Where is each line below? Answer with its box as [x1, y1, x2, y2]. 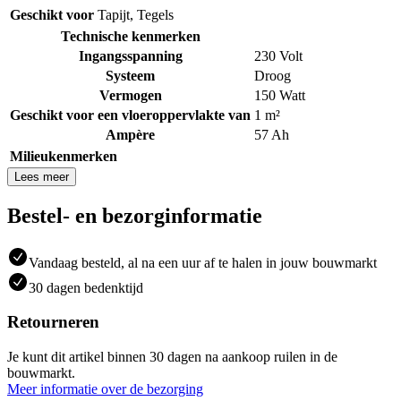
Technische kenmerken [60, 28, 200, 44]
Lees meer [14, 169, 69, 183]
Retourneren [7, 312, 99, 332]
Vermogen [98, 87, 162, 103]
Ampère [106, 126, 155, 142]
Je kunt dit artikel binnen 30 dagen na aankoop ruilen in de [7, 349, 337, 365]
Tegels [137, 6, 174, 22]
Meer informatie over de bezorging [7, 381, 203, 397]
